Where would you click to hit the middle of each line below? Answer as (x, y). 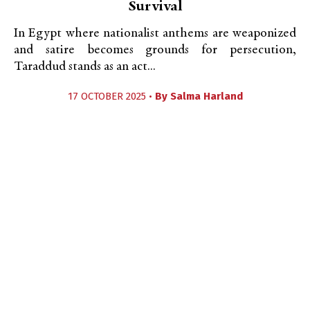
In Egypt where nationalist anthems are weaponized (155, 34)
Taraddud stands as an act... (85, 67)
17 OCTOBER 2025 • (111, 96)
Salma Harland (206, 96)
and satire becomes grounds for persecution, (155, 50)
